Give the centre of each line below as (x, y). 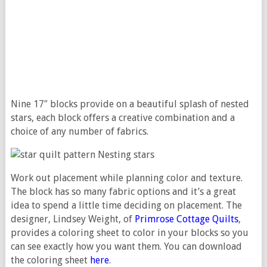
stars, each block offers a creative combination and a (122, 118)
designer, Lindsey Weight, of (72, 219)
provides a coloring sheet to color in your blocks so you (129, 233)
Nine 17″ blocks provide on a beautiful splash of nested (130, 104)
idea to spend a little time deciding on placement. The (126, 206)
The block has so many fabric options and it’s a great (123, 192)
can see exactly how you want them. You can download (126, 247)
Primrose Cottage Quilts (186, 219)
